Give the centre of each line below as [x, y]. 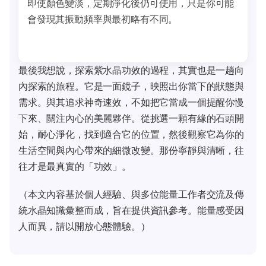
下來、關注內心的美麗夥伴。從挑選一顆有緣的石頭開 [131, 118]
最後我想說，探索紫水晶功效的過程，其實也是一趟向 [131, 70]
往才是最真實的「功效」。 [75, 167]
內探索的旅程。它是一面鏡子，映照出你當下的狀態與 [131, 86]
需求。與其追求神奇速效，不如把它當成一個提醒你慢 [131, 102]
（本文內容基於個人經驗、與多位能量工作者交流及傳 [131, 194]
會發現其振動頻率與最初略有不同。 [103, 19]
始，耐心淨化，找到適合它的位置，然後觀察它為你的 [131, 134]
